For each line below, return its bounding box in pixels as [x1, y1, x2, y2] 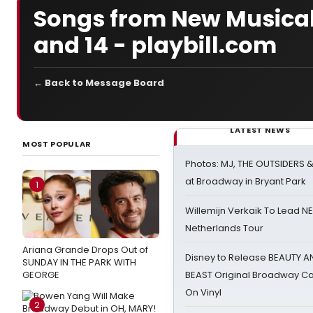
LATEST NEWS [230, 124, 291, 136]
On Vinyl [185, 286, 221, 299]
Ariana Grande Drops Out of [22, 243, 148, 256]
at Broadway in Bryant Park [185, 175, 306, 188]
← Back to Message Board [34, 76, 164, 89]
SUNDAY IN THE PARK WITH [22, 256, 136, 269]
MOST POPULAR [22, 138, 92, 150]
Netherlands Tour [185, 221, 263, 235]
